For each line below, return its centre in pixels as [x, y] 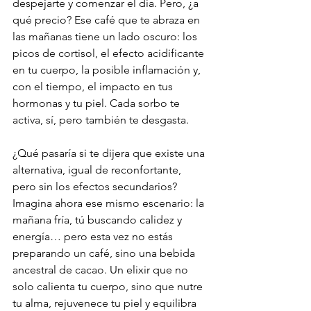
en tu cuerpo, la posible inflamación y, [108, 70]
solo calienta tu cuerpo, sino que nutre [109, 286]
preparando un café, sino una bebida [105, 253]
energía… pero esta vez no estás [94, 236]
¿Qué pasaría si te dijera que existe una [110, 153]
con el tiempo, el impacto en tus [94, 86]
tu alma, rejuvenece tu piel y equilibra [106, 303]
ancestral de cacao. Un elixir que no [102, 270]
